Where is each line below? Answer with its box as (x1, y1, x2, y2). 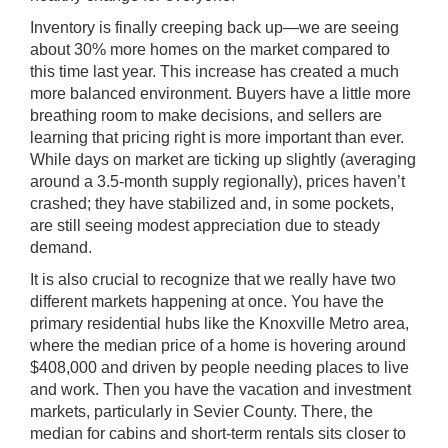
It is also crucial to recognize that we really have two (30, 271, 396, 288)
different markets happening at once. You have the (30, 293, 384, 310)
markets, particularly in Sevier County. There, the (30, 403, 373, 420)
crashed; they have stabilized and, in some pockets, (30, 195, 394, 212)
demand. (30, 239, 92, 256)
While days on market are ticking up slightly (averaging (30, 151, 416, 168)
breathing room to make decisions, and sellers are (30, 107, 382, 124)
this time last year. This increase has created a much (30, 63, 399, 80)
